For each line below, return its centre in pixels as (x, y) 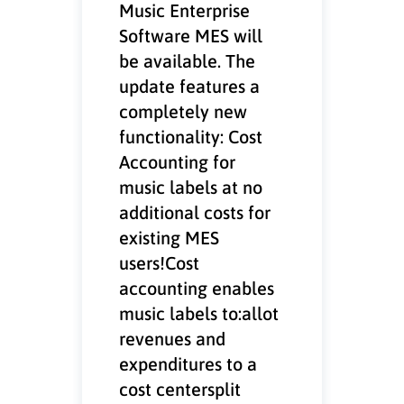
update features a (190, 86)
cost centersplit (180, 389)
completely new (184, 111)
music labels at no (191, 187)
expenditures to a (188, 363)
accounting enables (197, 288)
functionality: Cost (191, 136)
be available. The (188, 60)
